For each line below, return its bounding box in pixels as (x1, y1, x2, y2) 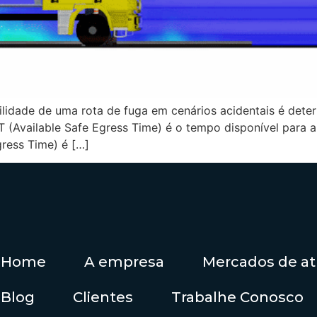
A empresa (84, 253, 164, 271)
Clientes (73, 289, 133, 306)
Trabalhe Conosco (171, 289, 304, 306)
